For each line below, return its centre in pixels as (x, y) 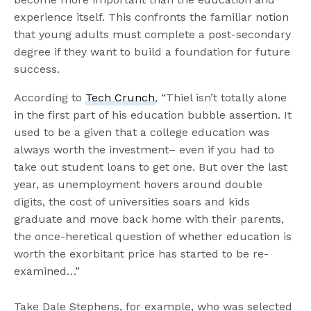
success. (37, 69)
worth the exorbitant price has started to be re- (142, 253)
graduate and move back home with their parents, (149, 219)
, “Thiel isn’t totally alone (221, 97)
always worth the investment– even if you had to (144, 149)
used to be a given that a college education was (142, 132)
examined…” (47, 271)
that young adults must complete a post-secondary (153, 34)
